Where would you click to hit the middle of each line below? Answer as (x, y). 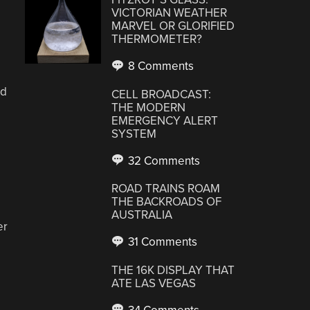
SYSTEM (134, 134)
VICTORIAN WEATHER (170, 13)
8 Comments (160, 66)
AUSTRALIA (142, 215)
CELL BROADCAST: (162, 94)
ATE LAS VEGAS (154, 283)
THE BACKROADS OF (167, 202)
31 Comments (162, 242)
